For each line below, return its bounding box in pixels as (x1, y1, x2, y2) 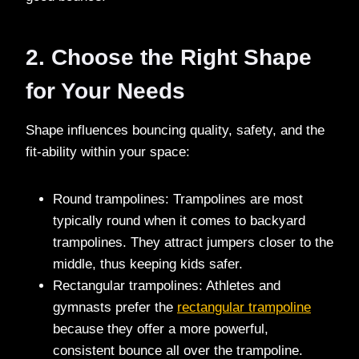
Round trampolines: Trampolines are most (53, 191, 303, 207)
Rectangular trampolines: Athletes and (53, 277, 280, 293)
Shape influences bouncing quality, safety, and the (26, 122, 325, 138)
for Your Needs (26, 78, 185, 103)
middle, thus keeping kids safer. (53, 256, 243, 272)
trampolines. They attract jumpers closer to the (53, 234, 333, 250)
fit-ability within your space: (26, 143, 190, 159)
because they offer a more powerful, (53, 321, 268, 337)
